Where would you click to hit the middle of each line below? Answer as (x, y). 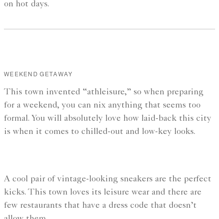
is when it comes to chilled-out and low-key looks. (100, 132)
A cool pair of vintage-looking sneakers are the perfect (108, 180)
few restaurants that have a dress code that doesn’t (100, 206)
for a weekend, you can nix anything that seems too (102, 106)
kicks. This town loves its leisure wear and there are (103, 193)
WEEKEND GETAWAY (38, 74)
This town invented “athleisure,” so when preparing (104, 93)
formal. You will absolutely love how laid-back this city (108, 119)
